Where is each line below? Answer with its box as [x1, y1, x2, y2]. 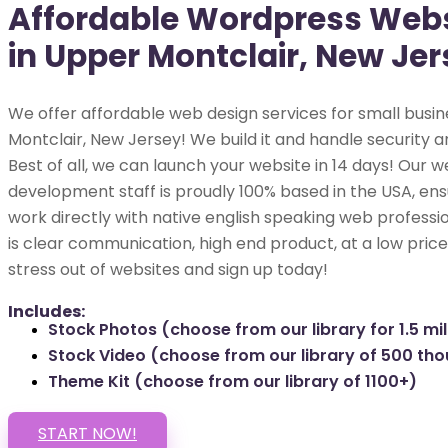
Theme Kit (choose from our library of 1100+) [48, 370, 417, 394]
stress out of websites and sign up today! [8, 258, 328, 282]
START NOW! [38, 422, 137, 446]
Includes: [8, 300, 85, 324]
